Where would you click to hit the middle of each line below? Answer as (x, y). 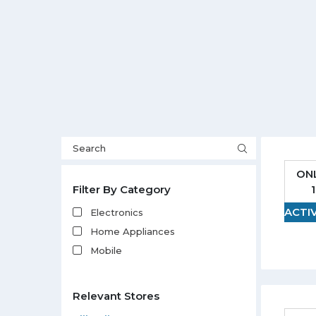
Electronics (117, 212)
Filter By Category (122, 189)
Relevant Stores (116, 296)
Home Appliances (133, 231)
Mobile (106, 250)
